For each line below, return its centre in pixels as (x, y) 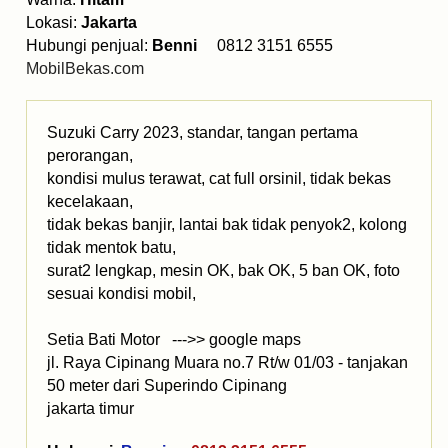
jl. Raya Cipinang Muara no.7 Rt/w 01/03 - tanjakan (227, 363)
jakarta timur (90, 409)
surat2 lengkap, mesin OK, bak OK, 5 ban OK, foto (223, 271)
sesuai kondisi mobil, (121, 294)
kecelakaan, (90, 202)
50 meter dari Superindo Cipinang (167, 386)
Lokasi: (53, 23)
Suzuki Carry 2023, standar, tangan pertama (202, 133)
